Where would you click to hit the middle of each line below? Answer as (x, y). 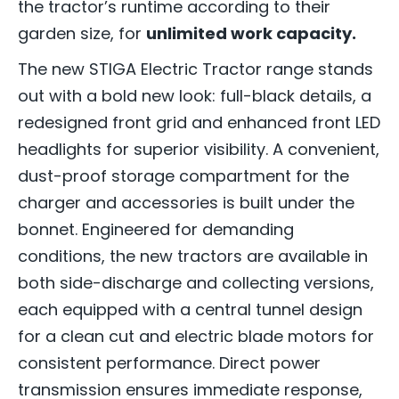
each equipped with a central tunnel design (190, 310)
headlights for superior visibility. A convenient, (199, 150)
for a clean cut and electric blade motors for (196, 337)
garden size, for (82, 34)
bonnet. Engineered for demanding (156, 230)
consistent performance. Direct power (169, 363)
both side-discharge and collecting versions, (196, 283)
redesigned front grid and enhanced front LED (199, 123)
